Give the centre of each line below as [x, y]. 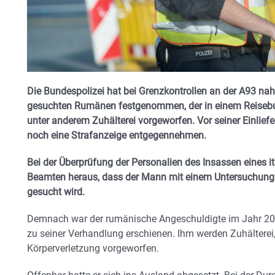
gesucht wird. [56, 192]
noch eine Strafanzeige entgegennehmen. [117, 135]
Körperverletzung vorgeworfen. [93, 248]
